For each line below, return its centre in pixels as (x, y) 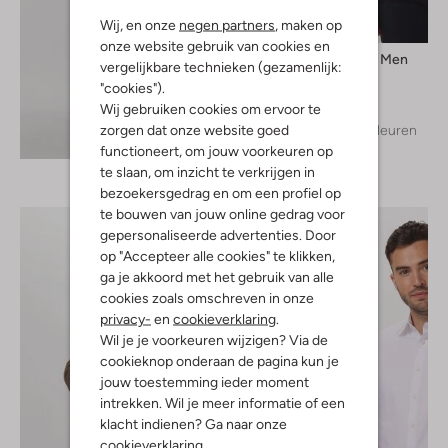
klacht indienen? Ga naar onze (193, 423)
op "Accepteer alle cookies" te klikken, (217, 255)
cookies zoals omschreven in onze (207, 297)
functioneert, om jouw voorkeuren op (216, 150)
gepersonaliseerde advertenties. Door (218, 234)
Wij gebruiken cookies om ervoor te (210, 108)
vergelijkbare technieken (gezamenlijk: (221, 66)
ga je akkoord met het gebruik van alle (217, 276)
